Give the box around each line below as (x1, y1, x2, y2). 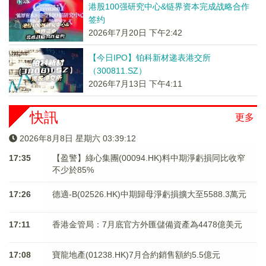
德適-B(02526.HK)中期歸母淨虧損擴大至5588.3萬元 (52, 189, 246, 199)
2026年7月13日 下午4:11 (88, 79, 182, 88)
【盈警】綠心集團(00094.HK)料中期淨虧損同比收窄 (52, 153, 245, 163)
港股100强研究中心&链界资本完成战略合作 (88, 2, 249, 11)
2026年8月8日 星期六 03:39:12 (20, 134, 136, 143)
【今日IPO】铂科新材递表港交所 (88, 53, 211, 62)
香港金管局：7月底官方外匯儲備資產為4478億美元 (52, 220, 242, 229)
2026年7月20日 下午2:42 (88, 28, 182, 37)
